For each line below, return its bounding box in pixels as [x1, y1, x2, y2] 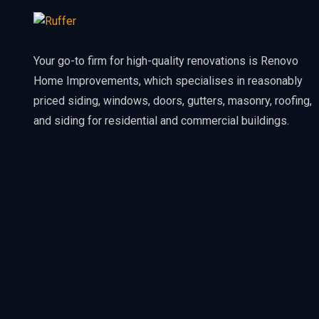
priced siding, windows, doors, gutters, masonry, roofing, [33, 94, 312, 108]
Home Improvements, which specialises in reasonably [33, 74, 303, 88]
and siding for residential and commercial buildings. [33, 114, 289, 128]
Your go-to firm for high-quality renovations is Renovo [33, 54, 298, 68]
